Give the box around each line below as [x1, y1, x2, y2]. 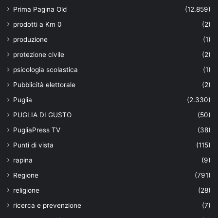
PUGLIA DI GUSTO [13, 111, 72, 119]
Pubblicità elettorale [13, 81, 75, 89]
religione [13, 186, 39, 195]
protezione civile [13, 51, 64, 59]
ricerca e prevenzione [13, 201, 81, 210]
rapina [13, 156, 33, 164]
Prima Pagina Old [13, 5, 67, 14]
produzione [13, 36, 48, 44]
